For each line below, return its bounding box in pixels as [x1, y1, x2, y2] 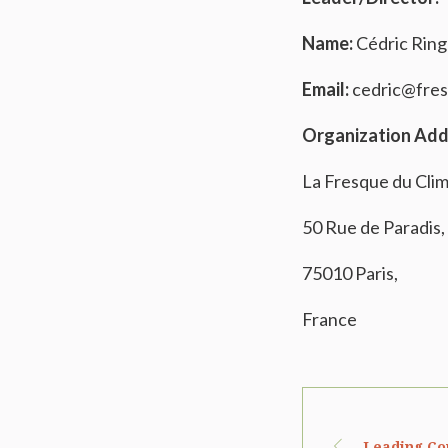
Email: [302, 78, 349, 100]
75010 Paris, [302, 262, 398, 284]
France [302, 308, 357, 330]
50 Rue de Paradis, [302, 216, 445, 238]
